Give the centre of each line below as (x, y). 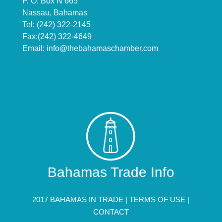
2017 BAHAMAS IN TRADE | (81, 199)
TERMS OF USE (158, 199)
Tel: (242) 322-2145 (56, 25)
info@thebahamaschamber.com (102, 49)
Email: (34, 49)
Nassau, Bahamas (55, 13)
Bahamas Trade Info (111, 172)
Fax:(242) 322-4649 (57, 37)
